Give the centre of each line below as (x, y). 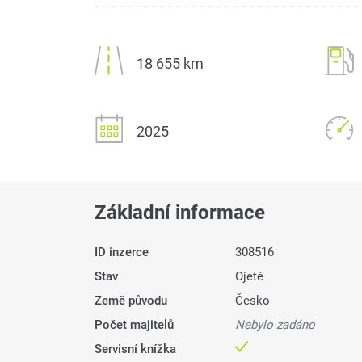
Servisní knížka (135, 349)
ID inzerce (122, 253)
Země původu (131, 301)
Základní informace (180, 213)
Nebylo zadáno (275, 325)
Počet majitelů (134, 325)
